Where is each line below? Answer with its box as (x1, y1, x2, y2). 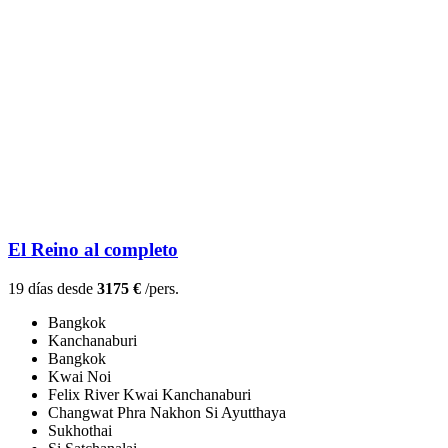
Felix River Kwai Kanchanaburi (48, 386, 251, 404)
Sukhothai (48, 422, 112, 440)
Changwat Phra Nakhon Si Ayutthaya (48, 404, 286, 422)
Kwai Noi (48, 368, 111, 386)
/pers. (141, 280, 179, 298)
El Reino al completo (8, 239, 178, 261)
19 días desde (8, 280, 97, 298)
